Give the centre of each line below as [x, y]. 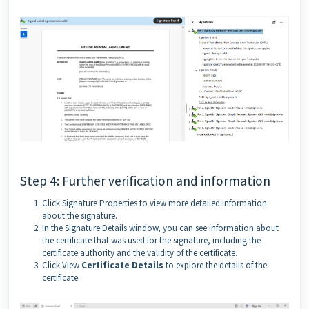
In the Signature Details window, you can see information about [160, 228]
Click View [62, 266]
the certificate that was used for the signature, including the [151, 241]
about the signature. [80, 216]
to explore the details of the [215, 266]
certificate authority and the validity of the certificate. [140, 253]
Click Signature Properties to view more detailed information [154, 203]
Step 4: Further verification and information [145, 181]
